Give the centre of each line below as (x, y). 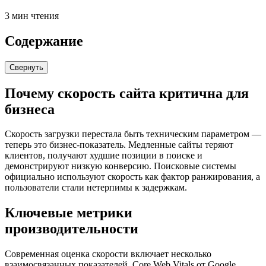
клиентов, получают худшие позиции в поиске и (104, 156)
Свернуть (26, 67)
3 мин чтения (32, 15)
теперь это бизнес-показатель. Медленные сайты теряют (119, 145)
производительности (72, 229)
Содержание (44, 41)
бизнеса (30, 109)
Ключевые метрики (69, 213)
